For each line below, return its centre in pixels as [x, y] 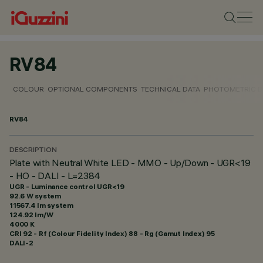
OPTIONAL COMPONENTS [92, 89]
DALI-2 [21, 243]
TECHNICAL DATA [171, 89]
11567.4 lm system [41, 205]
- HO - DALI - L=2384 [55, 176]
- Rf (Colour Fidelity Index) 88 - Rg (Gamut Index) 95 [123, 233]
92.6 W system [35, 196]
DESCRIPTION [33, 151]
